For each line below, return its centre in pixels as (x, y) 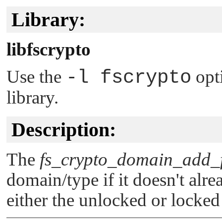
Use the (36, 76)
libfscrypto (49, 50)
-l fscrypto (129, 77)
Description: (64, 129)
